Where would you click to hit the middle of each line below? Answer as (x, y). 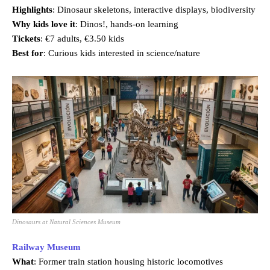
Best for (28, 53)
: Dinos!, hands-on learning (127, 24)
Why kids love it (44, 24)
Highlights (32, 10)
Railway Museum (46, 247)
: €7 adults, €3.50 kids (82, 39)
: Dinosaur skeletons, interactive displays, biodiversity (154, 10)
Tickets (26, 39)
